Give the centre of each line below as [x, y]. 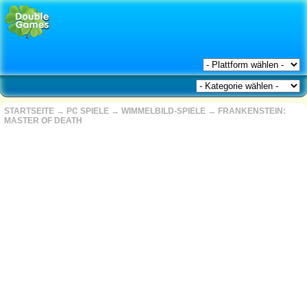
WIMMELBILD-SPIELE [163, 111]
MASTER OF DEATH [43, 121]
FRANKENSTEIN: [252, 111]
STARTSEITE [29, 111]
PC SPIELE [88, 111]
